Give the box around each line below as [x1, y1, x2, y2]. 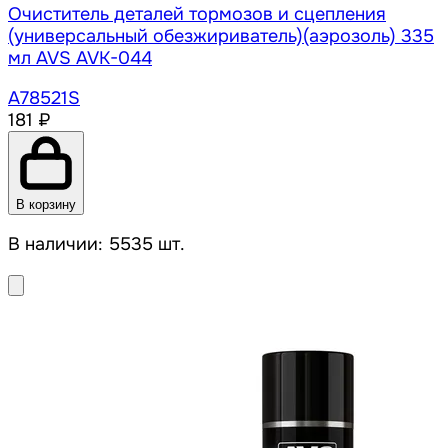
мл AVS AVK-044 [8, 47, 152, 70]
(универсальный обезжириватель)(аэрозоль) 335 [8, 25, 434, 48]
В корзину [16, 197, 76, 213]
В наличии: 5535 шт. [8, 233, 185, 256]
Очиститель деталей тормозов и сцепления [8, 3, 386, 26]
